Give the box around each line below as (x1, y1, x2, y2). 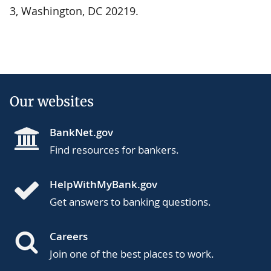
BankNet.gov (50, 125, 113, 140)
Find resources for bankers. (50, 143, 179, 157)
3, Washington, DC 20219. (10, 4, 139, 19)
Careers (50, 229, 88, 244)
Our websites (10, 93, 94, 111)
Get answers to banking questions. (50, 195, 211, 209)
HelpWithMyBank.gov (50, 177, 157, 192)
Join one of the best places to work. (50, 247, 214, 261)
